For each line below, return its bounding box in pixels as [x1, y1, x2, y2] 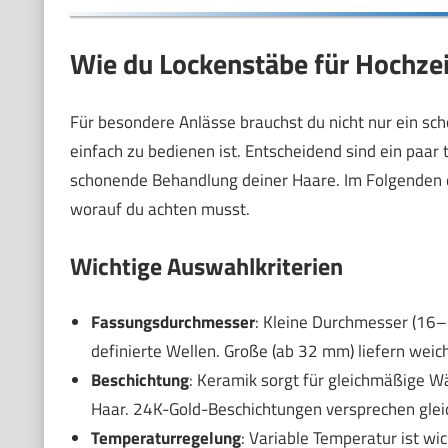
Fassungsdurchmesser [90, 309, 255, 335]
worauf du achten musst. [69, 196, 250, 222]
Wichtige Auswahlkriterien [69, 247, 343, 284]
